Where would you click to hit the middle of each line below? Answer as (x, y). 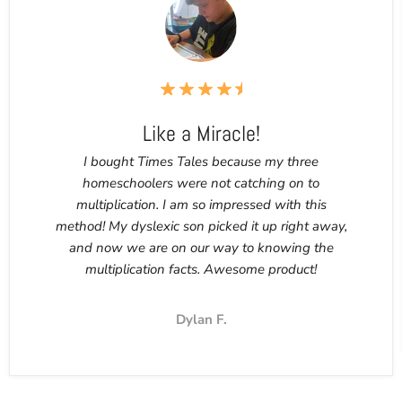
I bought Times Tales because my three (201, 162)
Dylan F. (201, 319)
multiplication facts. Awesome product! (201, 269)
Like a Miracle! (201, 133)
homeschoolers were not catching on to (201, 183)
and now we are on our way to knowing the (201, 248)
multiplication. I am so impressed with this (201, 205)
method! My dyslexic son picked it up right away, (201, 226)
